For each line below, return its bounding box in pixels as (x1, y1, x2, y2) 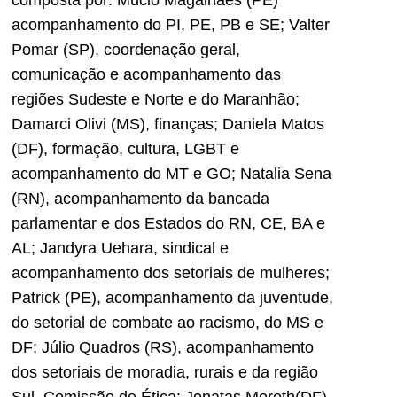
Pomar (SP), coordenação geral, (12, 40, 240, 58)
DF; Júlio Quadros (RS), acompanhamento (12, 338, 314, 356)
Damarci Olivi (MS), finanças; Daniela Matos (12, 114, 324, 133)
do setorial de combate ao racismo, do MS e (12, 313, 323, 331)
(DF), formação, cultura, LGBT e (12, 139, 239, 158)
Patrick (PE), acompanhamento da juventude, (12, 288, 333, 307)
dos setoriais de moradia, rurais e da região (12, 362, 318, 381)
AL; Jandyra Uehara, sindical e (12, 238, 229, 257)
